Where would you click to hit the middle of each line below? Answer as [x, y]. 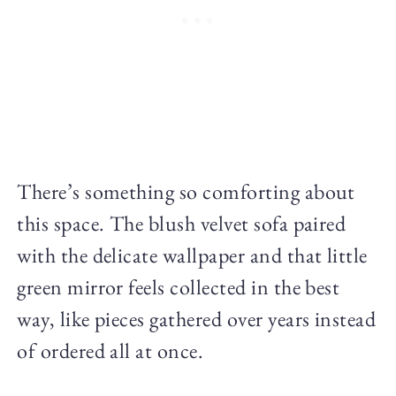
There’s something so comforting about [186, 191]
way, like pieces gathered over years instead [197, 318]
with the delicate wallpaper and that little [192, 255]
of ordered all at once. [110, 350]
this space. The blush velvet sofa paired [182, 223]
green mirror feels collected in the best [179, 286]
